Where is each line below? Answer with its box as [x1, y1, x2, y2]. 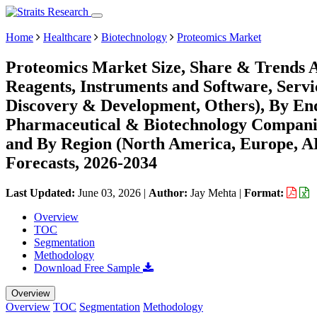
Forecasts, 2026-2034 [6, 153, 157, 172]
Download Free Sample [34, 261, 143, 274]
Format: [244, 186, 287, 199]
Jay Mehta [190, 186, 236, 199]
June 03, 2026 [78, 186, 141, 199]
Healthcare [43, 31, 91, 43]
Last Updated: [6, 186, 78, 199]
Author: [149, 186, 190, 199]
